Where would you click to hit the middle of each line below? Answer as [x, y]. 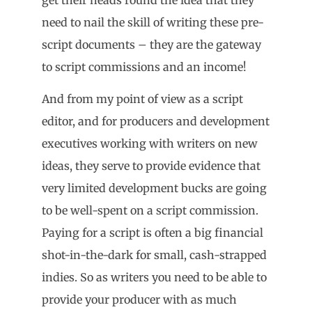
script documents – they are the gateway [151, 44]
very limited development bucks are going [154, 188]
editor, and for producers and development [156, 121]
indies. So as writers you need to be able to [154, 277]
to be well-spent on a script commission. [150, 210]
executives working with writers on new [150, 143]
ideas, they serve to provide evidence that [151, 165]
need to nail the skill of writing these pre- [153, 22]
